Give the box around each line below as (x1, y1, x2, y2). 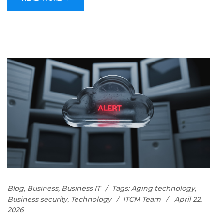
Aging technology (131, 184, 195, 193)
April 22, (174, 195, 202, 204)
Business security (7, 195, 67, 204)
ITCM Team (123, 195, 161, 204)
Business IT (62, 184, 100, 193)
